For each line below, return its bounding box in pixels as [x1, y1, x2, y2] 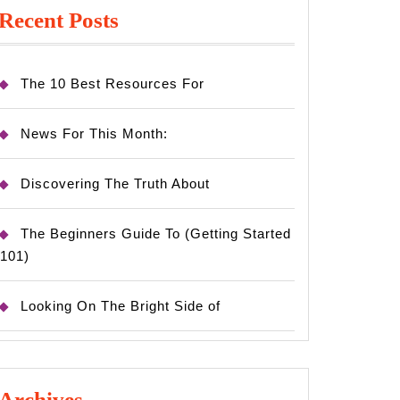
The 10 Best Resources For [21, 76, 204, 91]
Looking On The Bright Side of [21, 298, 221, 313]
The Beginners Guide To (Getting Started [21, 226, 291, 241]
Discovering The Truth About [21, 176, 210, 191]
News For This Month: [21, 126, 168, 141]
